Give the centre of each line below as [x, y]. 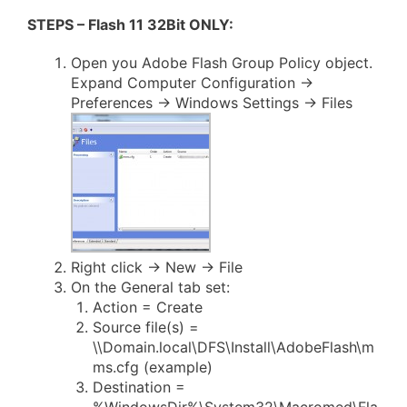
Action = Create [148, 308]
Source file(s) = [146, 328]
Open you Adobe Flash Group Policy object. [222, 63]
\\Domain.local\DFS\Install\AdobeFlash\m [233, 347]
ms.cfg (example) [153, 367]
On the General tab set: [150, 288]
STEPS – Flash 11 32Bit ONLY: [130, 25]
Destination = [139, 387]
